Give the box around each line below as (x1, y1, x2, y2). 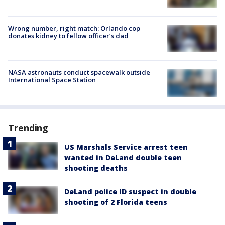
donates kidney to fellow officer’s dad (8, 31, 129, 40)
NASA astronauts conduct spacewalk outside (8, 68, 150, 77)
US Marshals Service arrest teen (64, 142, 188, 152)
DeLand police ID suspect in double (64, 186, 196, 196)
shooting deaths (64, 163, 128, 173)
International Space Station (8, 75, 96, 85)
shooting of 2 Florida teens (64, 197, 167, 207)
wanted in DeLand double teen (64, 152, 182, 162)
